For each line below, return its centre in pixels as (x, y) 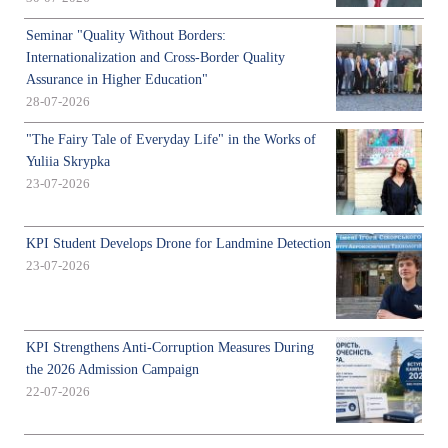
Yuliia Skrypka (68, 162)
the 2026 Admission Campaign (112, 370)
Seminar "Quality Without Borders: (126, 36)
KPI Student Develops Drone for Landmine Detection (178, 244)
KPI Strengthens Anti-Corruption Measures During (170, 348)
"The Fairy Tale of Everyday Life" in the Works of (171, 140)
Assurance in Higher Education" (117, 80)
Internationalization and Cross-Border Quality (155, 58)
